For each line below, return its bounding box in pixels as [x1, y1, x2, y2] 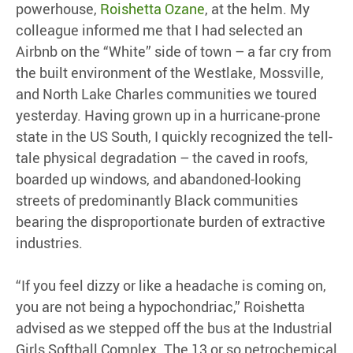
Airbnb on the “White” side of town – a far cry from [16, 42, 332, 61]
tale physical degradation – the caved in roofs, [16, 148, 308, 168]
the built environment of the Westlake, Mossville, [16, 63, 324, 83]
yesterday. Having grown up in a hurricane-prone [16, 106, 321, 125]
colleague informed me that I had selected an [16, 20, 303, 40]
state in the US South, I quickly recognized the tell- [16, 127, 333, 147]
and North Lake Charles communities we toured [16, 84, 317, 104]
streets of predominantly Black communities [16, 191, 298, 210]
